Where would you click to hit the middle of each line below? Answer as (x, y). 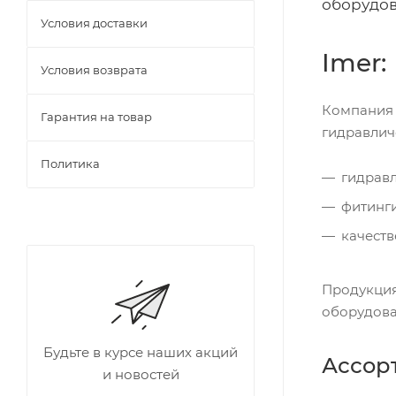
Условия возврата (94, 70)
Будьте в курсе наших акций (141, 352)
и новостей (141, 374)
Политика (70, 164)
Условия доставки (94, 23)
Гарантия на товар (96, 117)
